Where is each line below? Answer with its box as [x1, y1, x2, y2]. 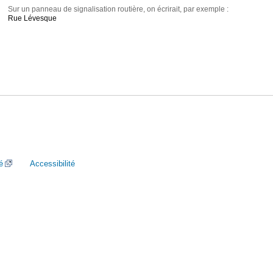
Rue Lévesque [8, 14, 57, 23]
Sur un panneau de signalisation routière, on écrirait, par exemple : [8, 5, 229, 14]
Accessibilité [30, 159, 75, 168]
